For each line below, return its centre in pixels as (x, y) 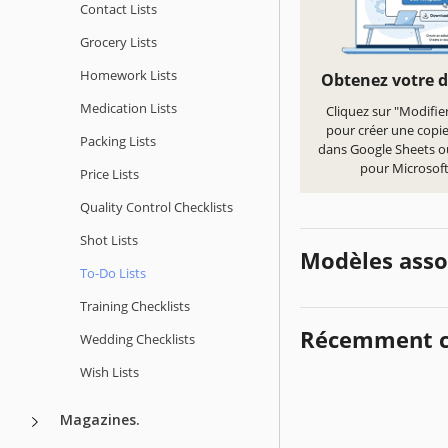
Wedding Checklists (137, 338)
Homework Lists (128, 74)
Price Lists (109, 173)
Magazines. (100, 419)
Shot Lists (109, 239)
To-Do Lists (113, 272)
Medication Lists (128, 107)
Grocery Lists (118, 41)
